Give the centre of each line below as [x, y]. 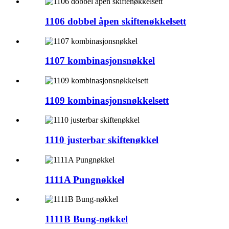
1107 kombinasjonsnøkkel [100, 61]
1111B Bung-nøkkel [86, 219]
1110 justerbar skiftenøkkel [102, 140]
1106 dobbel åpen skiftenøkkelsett [116, 21]
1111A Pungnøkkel [85, 179]
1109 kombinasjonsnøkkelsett [107, 100]
